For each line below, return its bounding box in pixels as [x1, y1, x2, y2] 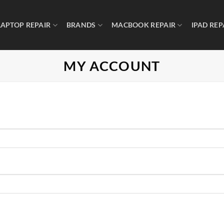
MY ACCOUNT [63, 57, 160, 74]
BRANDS [66, 20, 96, 29]
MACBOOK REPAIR [111, 20, 176, 29]
